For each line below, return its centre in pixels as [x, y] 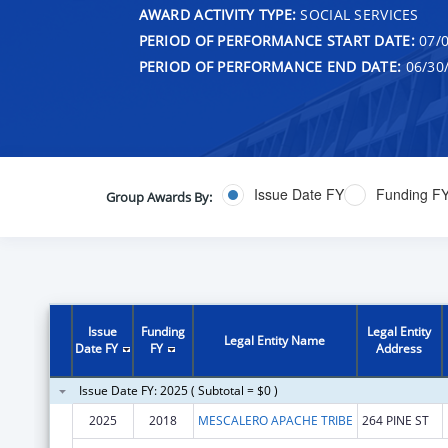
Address [399, 348]
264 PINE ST [395, 420]
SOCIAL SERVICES [357, 14]
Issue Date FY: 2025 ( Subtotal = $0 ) [178, 390]
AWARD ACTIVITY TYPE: [217, 14]
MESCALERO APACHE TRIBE [275, 420]
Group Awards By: [158, 196]
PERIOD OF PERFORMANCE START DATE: [276, 40]
